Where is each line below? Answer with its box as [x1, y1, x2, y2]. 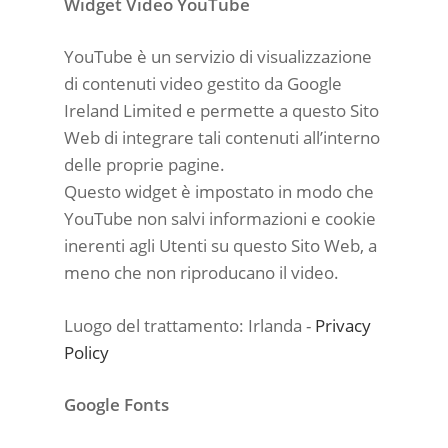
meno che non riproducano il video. [64, 261, 339, 284]
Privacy [315, 313, 371, 337]
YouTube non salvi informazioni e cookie [64, 207, 376, 230]
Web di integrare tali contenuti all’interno [64, 126, 380, 149]
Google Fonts [64, 393, 169, 416]
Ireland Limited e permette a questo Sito [64, 99, 379, 122]
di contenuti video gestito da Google [64, 72, 342, 95]
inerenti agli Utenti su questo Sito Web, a [64, 234, 377, 257]
